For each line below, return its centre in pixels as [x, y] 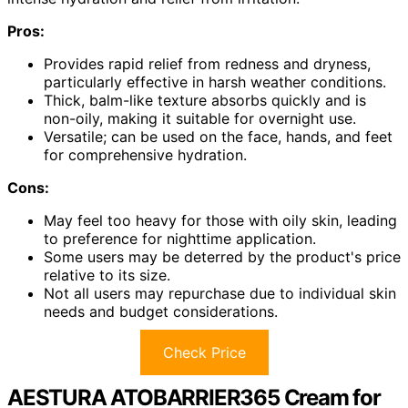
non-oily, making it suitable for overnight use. [200, 119]
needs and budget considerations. [161, 312]
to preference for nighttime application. [180, 239]
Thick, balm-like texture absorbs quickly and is [205, 101]
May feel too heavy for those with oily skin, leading [220, 221]
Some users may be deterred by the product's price [222, 257]
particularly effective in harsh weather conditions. [215, 82]
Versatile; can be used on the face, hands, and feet [218, 137]
